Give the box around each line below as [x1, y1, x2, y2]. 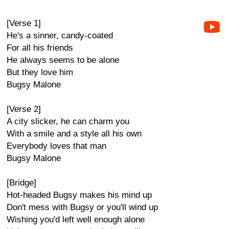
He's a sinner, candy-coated [7, 31, 113, 40]
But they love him [7, 67, 73, 77]
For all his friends [7, 43, 73, 53]
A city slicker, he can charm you [7, 117, 129, 126]
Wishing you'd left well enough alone [7, 215, 145, 224]
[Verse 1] [7, 18, 41, 28]
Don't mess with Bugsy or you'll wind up [7, 202, 158, 212]
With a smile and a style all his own [7, 129, 142, 139]
